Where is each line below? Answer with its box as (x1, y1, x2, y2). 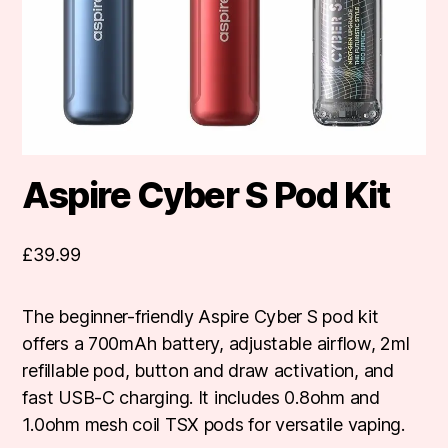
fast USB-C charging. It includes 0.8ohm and (22, 387, 380, 409)
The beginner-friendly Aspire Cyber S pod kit (22, 306, 379, 328)
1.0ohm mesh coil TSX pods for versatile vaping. (22, 414, 405, 436)
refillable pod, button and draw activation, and (22, 360, 394, 382)
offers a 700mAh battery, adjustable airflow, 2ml (22, 333, 410, 355)
